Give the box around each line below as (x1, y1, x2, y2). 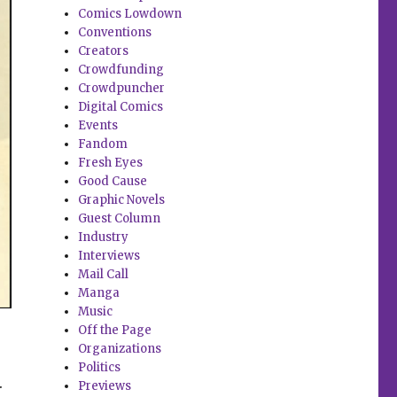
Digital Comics (78, 99, 164, 115)
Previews (78, 378, 132, 394)
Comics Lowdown (78, 6, 183, 22)
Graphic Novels (78, 192, 166, 208)
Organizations (78, 341, 162, 357)
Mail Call (78, 267, 129, 283)
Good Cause (78, 174, 148, 190)
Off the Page (78, 323, 152, 339)
